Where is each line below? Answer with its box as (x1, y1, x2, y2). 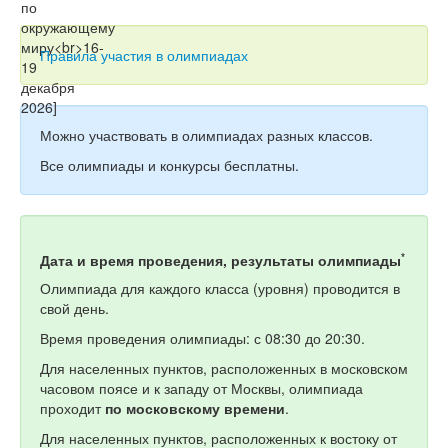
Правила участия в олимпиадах (40, 45, 248, 65)
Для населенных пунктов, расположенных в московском (40, 358, 408, 378)
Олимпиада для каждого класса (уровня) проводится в (40, 278, 400, 298)
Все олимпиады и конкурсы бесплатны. (40, 155, 299, 175)
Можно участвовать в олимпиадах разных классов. (40, 125, 373, 145)
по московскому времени (105, 398, 285, 418)
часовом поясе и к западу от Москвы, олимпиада (40, 378, 363, 398)
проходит (40, 398, 105, 418)
